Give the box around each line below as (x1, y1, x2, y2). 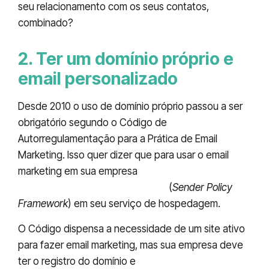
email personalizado (18, 68, 178, 89)
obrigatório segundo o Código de (18, 116, 167, 129)
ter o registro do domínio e (18, 255, 138, 267)
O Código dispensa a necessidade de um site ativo (18, 222, 245, 235)
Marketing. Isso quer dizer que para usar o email (18, 149, 229, 162)
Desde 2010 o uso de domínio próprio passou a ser (18, 100, 243, 113)
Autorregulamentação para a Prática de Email (18, 133, 217, 145)
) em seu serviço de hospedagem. (68, 198, 220, 210)
